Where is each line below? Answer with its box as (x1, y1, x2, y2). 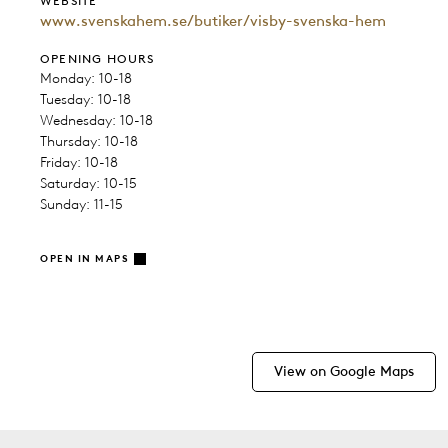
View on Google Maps (274, 363, 414, 381)
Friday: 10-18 (40, 154, 118, 172)
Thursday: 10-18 (40, 133, 138, 151)
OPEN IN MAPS (40, 252, 129, 266)
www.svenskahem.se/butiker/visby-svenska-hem (40, 12, 386, 31)
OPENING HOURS (40, 51, 155, 67)
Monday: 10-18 (40, 70, 132, 88)
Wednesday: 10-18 (40, 112, 153, 130)
